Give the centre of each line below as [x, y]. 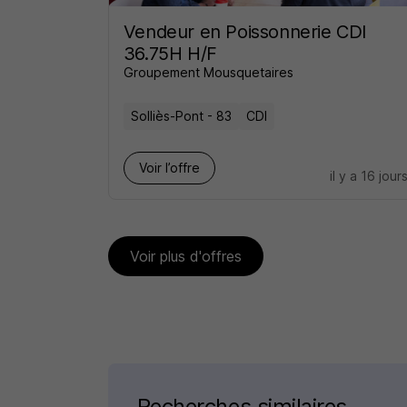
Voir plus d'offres [185, 256]
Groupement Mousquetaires [208, 72]
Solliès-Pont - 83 [181, 116]
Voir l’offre [169, 168]
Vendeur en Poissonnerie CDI [245, 32]
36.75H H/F [170, 54]
